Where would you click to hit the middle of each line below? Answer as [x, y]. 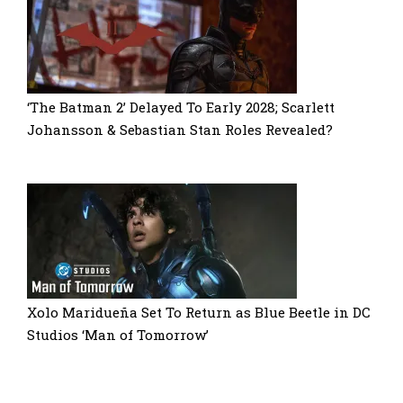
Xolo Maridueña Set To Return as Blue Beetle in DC [199, 312]
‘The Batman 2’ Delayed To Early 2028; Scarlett [181, 107]
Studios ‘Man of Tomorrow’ [118, 334]
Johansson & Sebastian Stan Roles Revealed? [180, 129]
